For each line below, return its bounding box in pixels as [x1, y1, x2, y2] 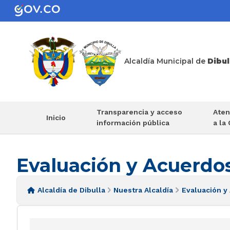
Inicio [46, 113, 66, 122]
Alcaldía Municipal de [124, 56, 207, 66]
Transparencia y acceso [97, 108, 182, 117]
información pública [97, 119, 169, 127]
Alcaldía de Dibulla [37, 186, 105, 195]
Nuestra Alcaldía [113, 186, 174, 195]
